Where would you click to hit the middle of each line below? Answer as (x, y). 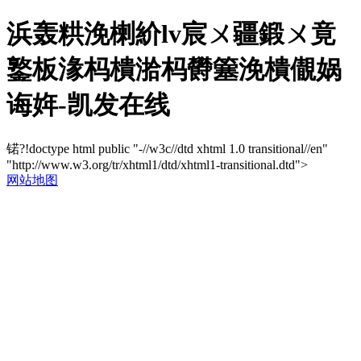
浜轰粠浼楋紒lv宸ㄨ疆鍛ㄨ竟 (171, 34)
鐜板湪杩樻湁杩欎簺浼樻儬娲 (174, 70)
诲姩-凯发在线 (88, 105)
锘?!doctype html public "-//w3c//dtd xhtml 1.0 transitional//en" (167, 148)
